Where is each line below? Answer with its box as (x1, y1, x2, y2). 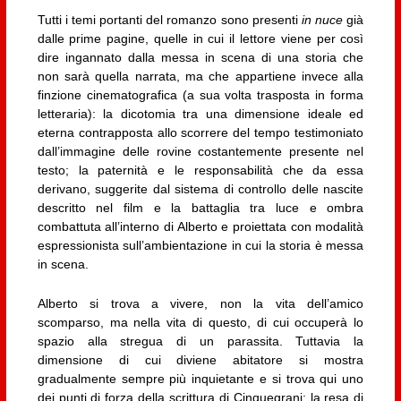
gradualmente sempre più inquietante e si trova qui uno (37, 371, 364, 386)
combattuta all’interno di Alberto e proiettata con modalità (37, 219, 364, 235)
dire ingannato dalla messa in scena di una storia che (37, 50, 364, 65)
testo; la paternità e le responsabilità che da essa (37, 163, 364, 178)
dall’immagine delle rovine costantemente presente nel (37, 144, 364, 159)
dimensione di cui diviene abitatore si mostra (37, 352, 364, 367)
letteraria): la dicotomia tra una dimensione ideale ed (37, 107, 364, 122)
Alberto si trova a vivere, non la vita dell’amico (37, 295, 364, 311)
